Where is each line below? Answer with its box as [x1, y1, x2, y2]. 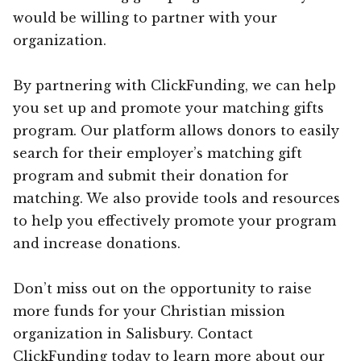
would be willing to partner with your [13, 9, 277, 26]
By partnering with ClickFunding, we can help [13, 77, 336, 93]
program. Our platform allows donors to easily [13, 122, 339, 139]
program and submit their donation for [13, 167, 288, 184]
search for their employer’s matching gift [13, 144, 302, 161]
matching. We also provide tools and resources [13, 189, 340, 206]
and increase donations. [13, 234, 180, 251]
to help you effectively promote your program [13, 212, 336, 229]
